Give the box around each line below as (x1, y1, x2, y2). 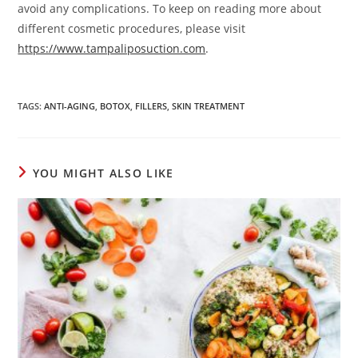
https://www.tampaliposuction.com (18, 40, 206, 56)
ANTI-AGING (44, 99, 96, 112)
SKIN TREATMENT (172, 99, 245, 112)
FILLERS (135, 99, 168, 112)
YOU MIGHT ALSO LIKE (32, 165, 174, 181)
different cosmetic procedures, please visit (18, 20, 246, 36)
